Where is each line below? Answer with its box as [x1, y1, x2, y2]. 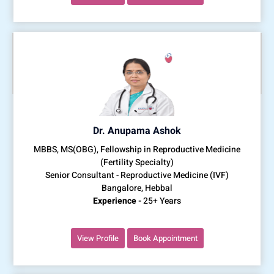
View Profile [76, 232, 119, 244]
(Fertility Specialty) [100, 155, 174, 169]
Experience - [93, 194, 141, 207]
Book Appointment [133, 232, 198, 244]
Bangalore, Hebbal [102, 181, 172, 194]
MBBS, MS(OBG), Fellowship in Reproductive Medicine [34, 143, 240, 156]
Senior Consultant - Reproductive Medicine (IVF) [45, 168, 229, 182]
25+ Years [141, 194, 181, 207]
